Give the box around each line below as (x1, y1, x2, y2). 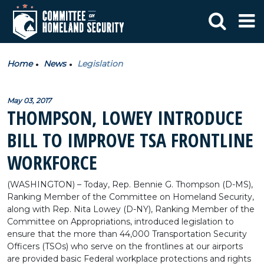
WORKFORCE (7, 150, 97, 175)
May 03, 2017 (7, 96, 51, 105)
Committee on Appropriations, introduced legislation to (7, 216, 234, 227)
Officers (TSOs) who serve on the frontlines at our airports (7, 241, 243, 252)
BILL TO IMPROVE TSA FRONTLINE (7, 127, 253, 153)
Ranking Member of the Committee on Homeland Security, (7, 192, 254, 202)
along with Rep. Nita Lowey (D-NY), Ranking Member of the (7, 204, 255, 214)
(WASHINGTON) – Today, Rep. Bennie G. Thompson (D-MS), (7, 179, 253, 190)
